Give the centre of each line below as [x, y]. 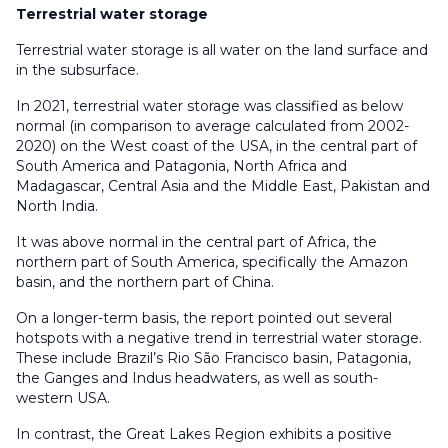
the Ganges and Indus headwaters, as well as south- [197, 378]
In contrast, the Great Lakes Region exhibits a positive [204, 434]
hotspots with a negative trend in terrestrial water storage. [219, 338]
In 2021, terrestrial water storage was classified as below [209, 106]
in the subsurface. [77, 70]
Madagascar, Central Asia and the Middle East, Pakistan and [223, 186]
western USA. [63, 398]
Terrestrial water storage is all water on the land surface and [222, 50]
